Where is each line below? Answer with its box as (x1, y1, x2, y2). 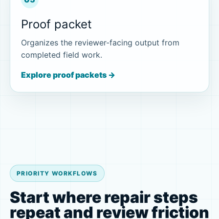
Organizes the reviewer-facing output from (21, 38, 179, 48)
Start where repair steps (10, 187, 198, 207)
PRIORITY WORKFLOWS (17, 169, 98, 177)
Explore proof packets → (21, 70, 115, 80)
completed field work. (21, 50, 102, 60)
